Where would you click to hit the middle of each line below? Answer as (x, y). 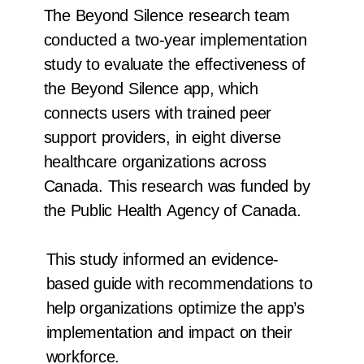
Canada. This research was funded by (177, 186)
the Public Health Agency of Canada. (172, 211)
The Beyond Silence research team (167, 16)
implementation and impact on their (169, 333)
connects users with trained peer (158, 113)
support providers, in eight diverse (162, 138)
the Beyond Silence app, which (151, 89)
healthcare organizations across (155, 162)
